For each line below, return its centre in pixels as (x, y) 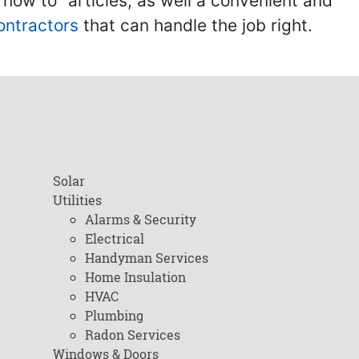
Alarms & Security (140, 219)
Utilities (77, 200)
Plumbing (114, 315)
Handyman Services (146, 258)
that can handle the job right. (196, 25)
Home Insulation (135, 277)
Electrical (114, 238)
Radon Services (132, 335)
